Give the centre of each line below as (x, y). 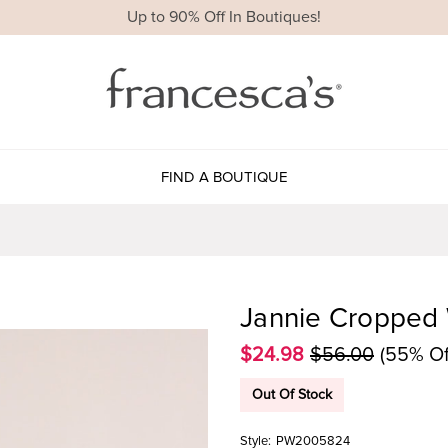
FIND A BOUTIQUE (224, 176)
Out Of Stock (292, 394)
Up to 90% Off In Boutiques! (224, 17)
